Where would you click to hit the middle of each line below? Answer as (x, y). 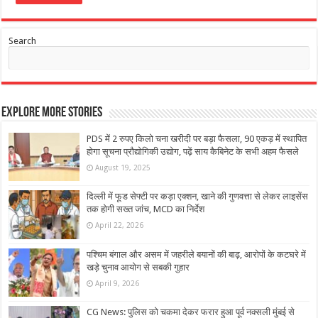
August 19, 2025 (123, 168)
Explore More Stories (52, 113)
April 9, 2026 (117, 283)
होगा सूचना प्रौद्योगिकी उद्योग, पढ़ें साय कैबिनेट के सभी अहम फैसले (193, 152)
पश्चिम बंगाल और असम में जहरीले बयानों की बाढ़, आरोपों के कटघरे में (197, 254)
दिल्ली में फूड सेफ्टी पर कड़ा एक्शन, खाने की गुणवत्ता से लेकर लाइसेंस (198, 197)
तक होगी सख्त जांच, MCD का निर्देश (146, 209)
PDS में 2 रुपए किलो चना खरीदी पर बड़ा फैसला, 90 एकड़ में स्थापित (197, 139)
